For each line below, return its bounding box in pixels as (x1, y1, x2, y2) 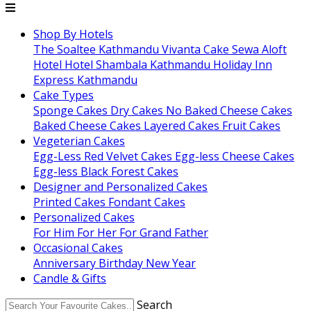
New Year (146, 255, 196, 271)
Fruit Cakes (222, 118, 280, 134)
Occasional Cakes (33, 240, 123, 256)
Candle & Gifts (33, 271, 106, 287)
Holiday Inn (213, 57, 272, 73)
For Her (77, 225, 119, 241)
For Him (33, 225, 77, 241)
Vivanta (162, 42, 203, 58)
